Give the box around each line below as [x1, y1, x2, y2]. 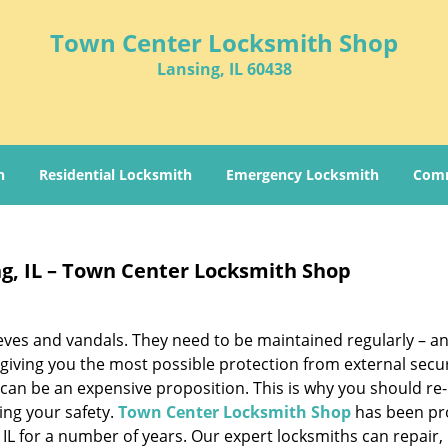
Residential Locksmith [39, 165, 192, 184]
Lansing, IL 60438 [156, 58, 292, 80]
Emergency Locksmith [226, 165, 379, 184]
